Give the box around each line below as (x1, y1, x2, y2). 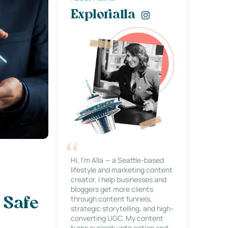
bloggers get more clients (70, 184, 153, 194)
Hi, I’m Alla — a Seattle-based (70, 155, 164, 165)
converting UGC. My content (70, 213, 163, 223)
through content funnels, (70, 194, 152, 204)
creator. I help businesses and (70, 175, 166, 184)
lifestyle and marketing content (70, 165, 173, 175)
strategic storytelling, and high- (70, 204, 174, 213)
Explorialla (70, 9, 135, 21)
